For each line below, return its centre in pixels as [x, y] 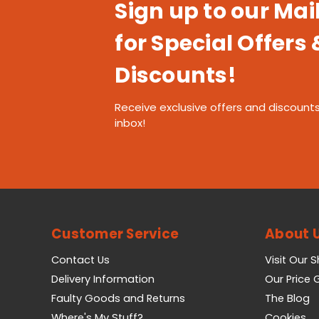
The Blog [287, 299]
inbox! [130, 123]
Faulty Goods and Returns [118, 299]
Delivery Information [103, 279]
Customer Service [115, 234]
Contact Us [80, 260]
